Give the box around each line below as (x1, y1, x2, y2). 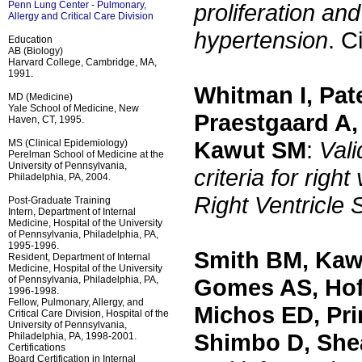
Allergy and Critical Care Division (8, 10, 154, 22)
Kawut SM (194, 137, 306, 164)
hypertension (194, 27, 328, 54)
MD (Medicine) (8, 90, 73, 103)
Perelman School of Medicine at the (8, 148, 164, 160)
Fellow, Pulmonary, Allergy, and (8, 296, 144, 308)
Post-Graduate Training (8, 194, 111, 206)
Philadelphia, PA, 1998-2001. (8, 330, 137, 342)
